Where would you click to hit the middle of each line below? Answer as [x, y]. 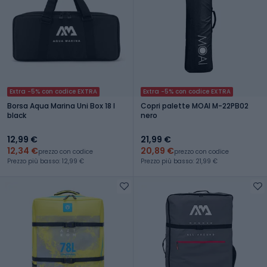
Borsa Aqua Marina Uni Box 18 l [61, 105]
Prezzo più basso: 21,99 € [179, 161]
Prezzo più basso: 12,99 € [46, 161]
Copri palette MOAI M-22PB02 [195, 105]
